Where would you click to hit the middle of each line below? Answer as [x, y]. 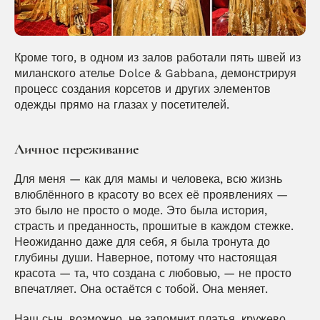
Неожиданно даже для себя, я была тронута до [142, 241]
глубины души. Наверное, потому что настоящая [146, 257]
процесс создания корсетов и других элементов [142, 89]
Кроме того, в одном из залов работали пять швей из [157, 57]
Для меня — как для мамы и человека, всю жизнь [148, 179]
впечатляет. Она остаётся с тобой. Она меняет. [141, 289]
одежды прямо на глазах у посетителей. [122, 104]
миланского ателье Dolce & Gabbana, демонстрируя [155, 73]
